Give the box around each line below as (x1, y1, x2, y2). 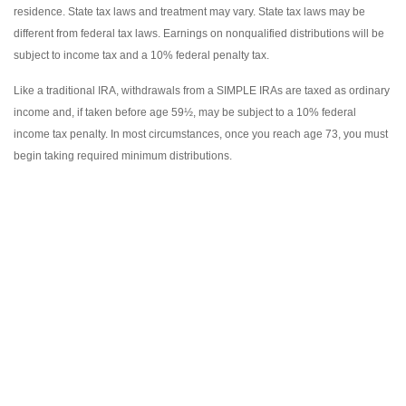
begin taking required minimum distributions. (14, 150, 232, 163)
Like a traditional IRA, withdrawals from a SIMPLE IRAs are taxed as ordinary (14, 84, 390, 98)
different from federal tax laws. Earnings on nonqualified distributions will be (14, 27, 384, 41)
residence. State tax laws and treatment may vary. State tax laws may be (14, 5, 365, 19)
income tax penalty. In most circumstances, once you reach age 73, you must (14, 128, 388, 141)
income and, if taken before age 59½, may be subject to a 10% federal (14, 106, 356, 120)
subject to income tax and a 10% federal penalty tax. (14, 49, 269, 63)
